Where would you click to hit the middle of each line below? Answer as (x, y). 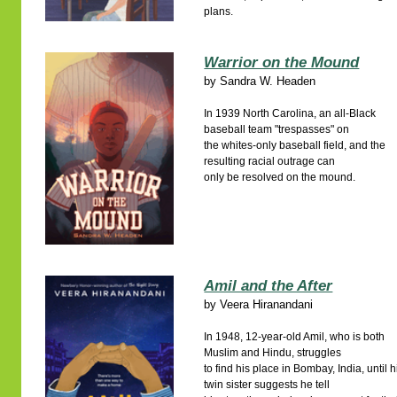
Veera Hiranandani (267, 304)
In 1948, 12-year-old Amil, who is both (295, 337)
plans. (219, 12)
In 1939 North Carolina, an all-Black (290, 113)
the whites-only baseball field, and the (295, 145)
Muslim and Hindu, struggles (273, 353)
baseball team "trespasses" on (277, 129)
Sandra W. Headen (268, 81)
